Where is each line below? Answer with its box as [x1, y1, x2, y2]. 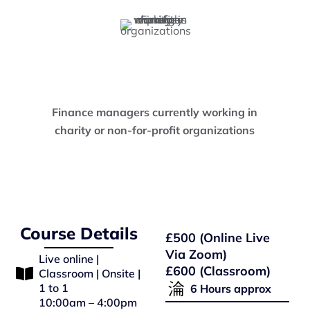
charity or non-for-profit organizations [55, 122, 255, 137]
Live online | [39, 251, 100, 266]
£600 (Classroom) [165, 262, 271, 279]
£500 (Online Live [165, 229, 270, 246]
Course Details [20, 222, 138, 244]
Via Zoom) [165, 246, 227, 262]
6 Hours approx [190, 281, 271, 295]
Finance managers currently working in [52, 104, 258, 119]
